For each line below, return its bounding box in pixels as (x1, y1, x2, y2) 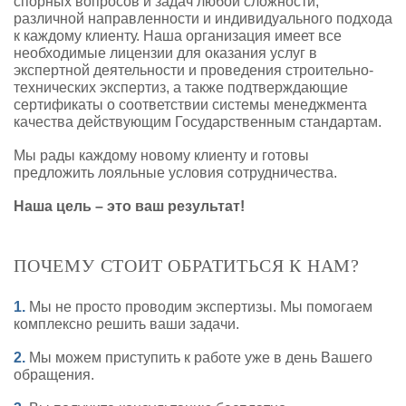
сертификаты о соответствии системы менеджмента (14, 96, 367, 112)
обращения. (14, 366, 94, 382)
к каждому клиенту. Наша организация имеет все (14, 27, 342, 43)
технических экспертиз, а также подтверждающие (14, 79, 348, 95)
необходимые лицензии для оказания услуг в (14, 44, 317, 61)
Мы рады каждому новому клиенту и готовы (14, 147, 309, 163)
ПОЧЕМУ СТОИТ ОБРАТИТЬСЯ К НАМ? (14, 255, 360, 275)
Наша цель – (14, 198, 107, 214)
